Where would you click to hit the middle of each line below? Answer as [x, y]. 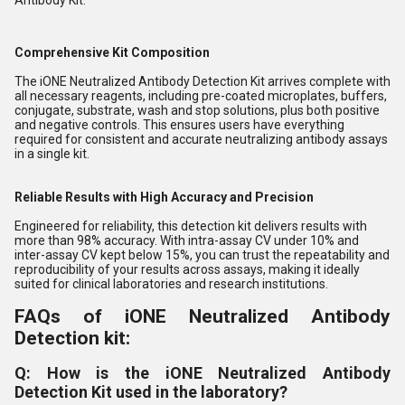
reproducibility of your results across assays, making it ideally [187, 270]
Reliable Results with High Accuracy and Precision [164, 198]
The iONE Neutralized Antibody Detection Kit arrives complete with [202, 82]
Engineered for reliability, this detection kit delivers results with [191, 226]
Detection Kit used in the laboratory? [151, 392]
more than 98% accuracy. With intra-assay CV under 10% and [187, 241]
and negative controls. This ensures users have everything [179, 125]
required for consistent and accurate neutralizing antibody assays [201, 140]
